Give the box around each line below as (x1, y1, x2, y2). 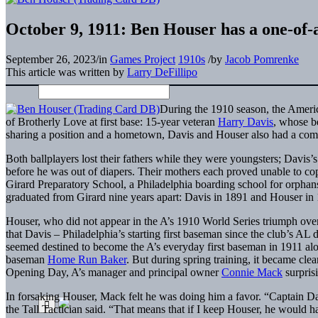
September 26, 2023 (6, 53, 96, 65)
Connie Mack (221, 265, 283, 278)
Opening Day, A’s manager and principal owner (6, 265, 221, 278)
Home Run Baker (48, 253, 126, 265)
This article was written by (6, 65, 127, 78)
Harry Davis (218, 115, 273, 128)
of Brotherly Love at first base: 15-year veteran (6, 115, 218, 128)
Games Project (110, 53, 175, 65)
